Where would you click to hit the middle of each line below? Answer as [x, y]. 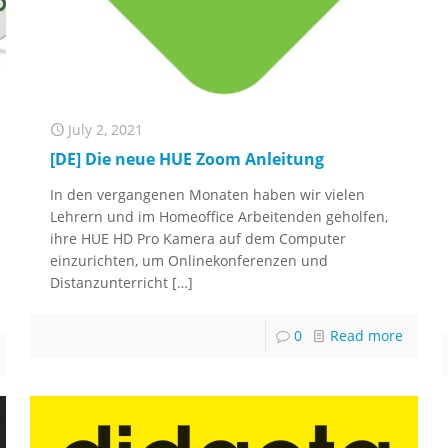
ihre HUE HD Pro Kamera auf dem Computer [198, 239]
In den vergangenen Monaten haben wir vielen [208, 195]
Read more [366, 336]
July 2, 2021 [106, 130]
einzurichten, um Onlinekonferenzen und [189, 261]
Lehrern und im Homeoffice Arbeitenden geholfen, [219, 217]
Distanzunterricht [109, 283]
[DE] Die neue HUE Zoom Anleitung [187, 159]
